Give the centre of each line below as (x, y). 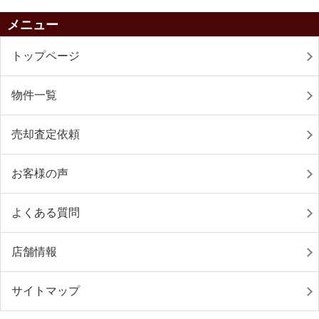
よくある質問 (46, 213)
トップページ (46, 56)
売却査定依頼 (46, 134)
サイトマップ (46, 291)
